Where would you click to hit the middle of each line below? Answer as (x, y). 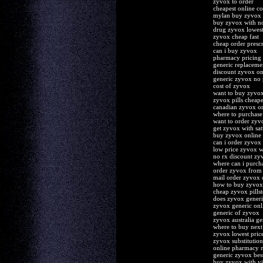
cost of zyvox (231, 86)
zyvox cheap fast (236, 36)
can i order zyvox (237, 142)
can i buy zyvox (235, 50)
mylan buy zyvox (237, 15)
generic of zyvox (236, 213)
